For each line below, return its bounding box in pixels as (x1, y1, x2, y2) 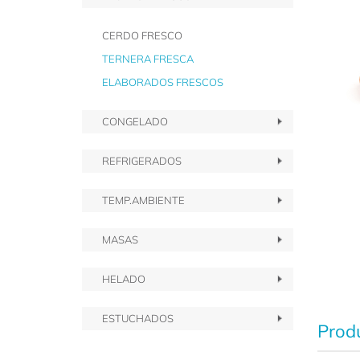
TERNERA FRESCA (102, 52, 194, 65)
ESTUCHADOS (102, 312, 174, 325)
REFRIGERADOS (102, 154, 182, 167)
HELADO (102, 272, 145, 285)
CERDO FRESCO (102, 29, 182, 42)
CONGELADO (102, 115, 168, 128)
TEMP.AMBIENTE (102, 194, 185, 207)
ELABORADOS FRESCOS (102, 76, 223, 88)
